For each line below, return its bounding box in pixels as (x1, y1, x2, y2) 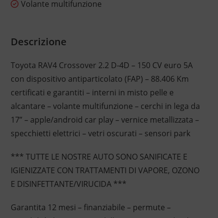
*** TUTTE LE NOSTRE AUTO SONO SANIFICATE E (10, 151, 187, 163)
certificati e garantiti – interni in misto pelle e (10, 87, 174, 98)
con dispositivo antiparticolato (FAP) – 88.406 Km (10, 73, 189, 85)
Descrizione (10, 35, 67, 49)
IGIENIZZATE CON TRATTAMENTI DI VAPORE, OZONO (10, 165, 200, 176)
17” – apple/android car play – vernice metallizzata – (10, 114, 199, 126)
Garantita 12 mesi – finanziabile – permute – (10, 202, 171, 213)
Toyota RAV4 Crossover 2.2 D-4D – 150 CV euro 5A (10, 60, 193, 71)
